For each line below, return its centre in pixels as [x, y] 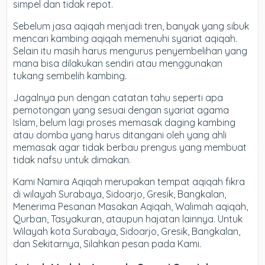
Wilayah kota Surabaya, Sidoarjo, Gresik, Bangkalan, [127, 231]
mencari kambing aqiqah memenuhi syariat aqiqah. [125, 38]
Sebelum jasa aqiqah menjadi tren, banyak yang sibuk [131, 26]
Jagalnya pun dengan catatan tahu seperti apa [118, 98]
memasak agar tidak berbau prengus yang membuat [130, 147]
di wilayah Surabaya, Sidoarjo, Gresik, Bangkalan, [120, 194]
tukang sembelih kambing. [70, 76]
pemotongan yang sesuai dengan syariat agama [121, 110]
